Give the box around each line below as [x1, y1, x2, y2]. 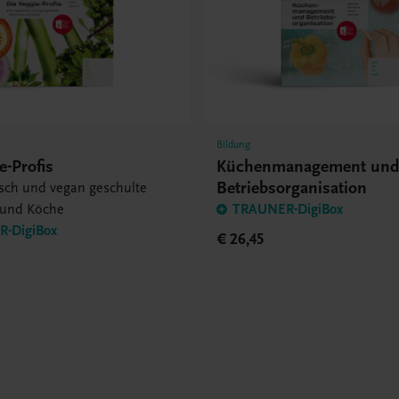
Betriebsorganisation [216, 176, 368, 198]
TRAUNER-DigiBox [232, 200, 344, 217]
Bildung [216, 137, 251, 151]
